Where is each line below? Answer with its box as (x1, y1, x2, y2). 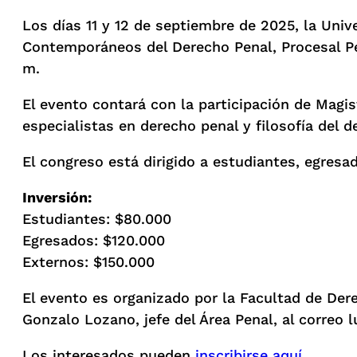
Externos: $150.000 (22, 253, 155, 271)
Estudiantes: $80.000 (22, 210, 171, 228)
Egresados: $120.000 (22, 232, 165, 249)
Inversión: (22, 189, 92, 206)
